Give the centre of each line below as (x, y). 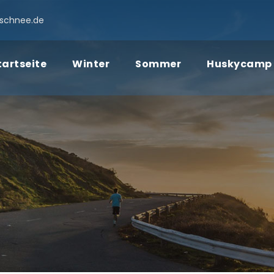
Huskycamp (239, 64)
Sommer (158, 64)
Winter (91, 64)
